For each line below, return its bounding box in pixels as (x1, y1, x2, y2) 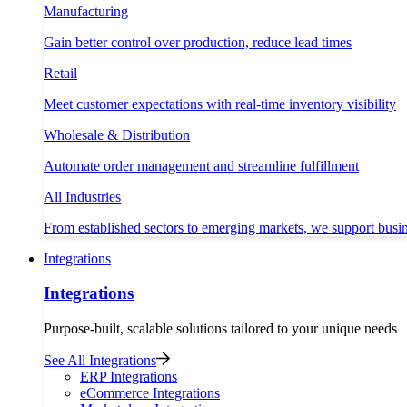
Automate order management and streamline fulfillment (44, 157, 359, 174)
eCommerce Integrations (80, 385, 220, 402)
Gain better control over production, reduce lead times (44, 34, 352, 50)
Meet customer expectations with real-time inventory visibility (44, 95, 396, 112)
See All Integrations (44, 352, 156, 369)
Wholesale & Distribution (44, 126, 190, 143)
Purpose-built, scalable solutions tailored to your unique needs (44, 321, 397, 337)
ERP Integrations (80, 369, 177, 385)
